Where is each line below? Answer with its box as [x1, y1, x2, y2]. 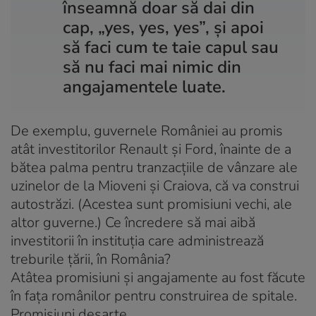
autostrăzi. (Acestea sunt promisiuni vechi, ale [11, 194, 292, 214]
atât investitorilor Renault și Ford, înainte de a [11, 139, 291, 159]
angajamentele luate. [63, 75, 226, 98]
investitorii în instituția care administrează [11, 231, 264, 250]
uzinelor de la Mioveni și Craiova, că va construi [11, 176, 299, 195]
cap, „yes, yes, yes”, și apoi [63, 16, 264, 39]
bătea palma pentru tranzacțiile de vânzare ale [11, 157, 298, 177]
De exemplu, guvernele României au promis [11, 121, 283, 140]
